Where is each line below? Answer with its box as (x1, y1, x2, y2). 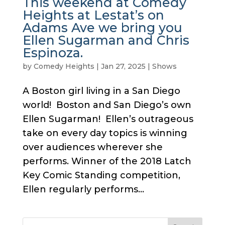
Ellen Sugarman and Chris (22, 33, 189, 48)
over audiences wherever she (22, 142, 163, 153)
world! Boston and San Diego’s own (22, 99, 191, 110)
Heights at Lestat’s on (22, 8, 164, 23)
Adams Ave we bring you (22, 20, 182, 35)
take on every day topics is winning (22, 128, 187, 139)
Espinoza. (22, 45, 83, 60)
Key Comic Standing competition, (22, 170, 180, 181)
